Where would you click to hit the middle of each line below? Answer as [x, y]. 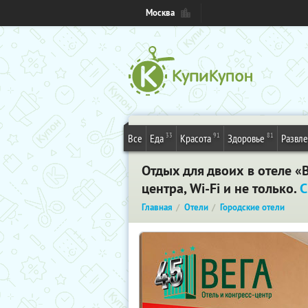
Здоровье [246, 138]
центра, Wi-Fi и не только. [221, 188]
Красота [196, 138]
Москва [160, 13]
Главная [157, 207]
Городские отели [252, 207]
